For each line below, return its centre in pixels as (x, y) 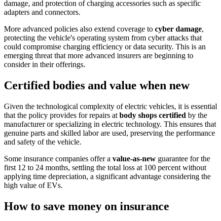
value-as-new (134, 158)
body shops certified (153, 115)
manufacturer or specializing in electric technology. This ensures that (110, 124)
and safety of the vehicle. (43, 142)
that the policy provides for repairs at (62, 115)
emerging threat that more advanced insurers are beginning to (99, 56)
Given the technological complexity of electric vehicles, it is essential (110, 106)
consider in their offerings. (45, 65)
